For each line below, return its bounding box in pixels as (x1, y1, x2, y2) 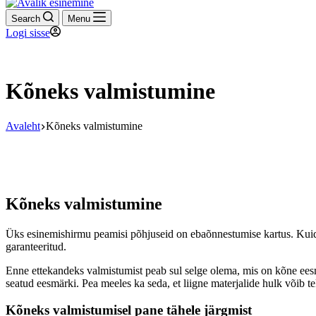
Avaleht (6, 119, 40, 132)
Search (11, 13, 40, 24)
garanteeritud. (6, 240, 66, 253)
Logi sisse (6, 27, 50, 39)
